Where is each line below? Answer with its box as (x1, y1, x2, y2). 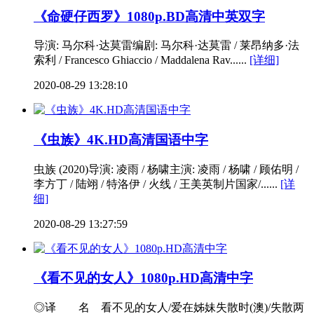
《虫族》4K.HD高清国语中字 (34, 132, 208, 148)
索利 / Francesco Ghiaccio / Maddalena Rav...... (34, 54, 250, 67)
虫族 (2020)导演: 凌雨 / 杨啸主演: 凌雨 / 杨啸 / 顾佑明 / (34, 163, 299, 175)
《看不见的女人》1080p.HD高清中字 (34, 271, 253, 286)
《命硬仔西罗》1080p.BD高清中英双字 (34, 8, 265, 24)
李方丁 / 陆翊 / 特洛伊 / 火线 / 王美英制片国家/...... (34, 177, 280, 190)
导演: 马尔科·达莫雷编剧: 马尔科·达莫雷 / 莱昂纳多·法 (34, 39, 299, 52)
